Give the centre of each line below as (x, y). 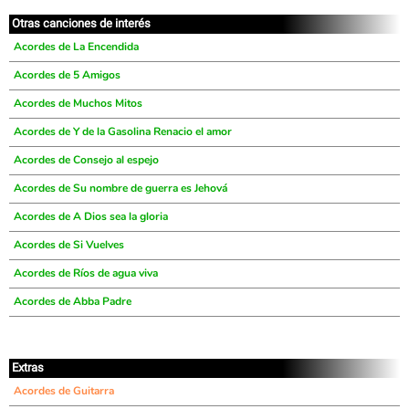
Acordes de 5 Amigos (67, 75)
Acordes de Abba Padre (73, 301)
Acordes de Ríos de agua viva (86, 273)
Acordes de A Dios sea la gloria (91, 216)
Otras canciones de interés (81, 23)
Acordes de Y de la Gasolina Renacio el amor (123, 131)
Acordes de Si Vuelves (69, 245)
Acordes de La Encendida (76, 47)
